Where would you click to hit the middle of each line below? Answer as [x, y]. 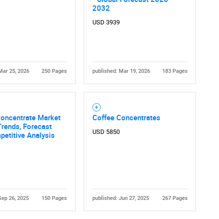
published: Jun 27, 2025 [120, 198]
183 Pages [175, 71]
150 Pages [54, 198]
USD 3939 [106, 22]
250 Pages [54, 71]
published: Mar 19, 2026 [121, 71]
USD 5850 [106, 132]
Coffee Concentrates [126, 118]
